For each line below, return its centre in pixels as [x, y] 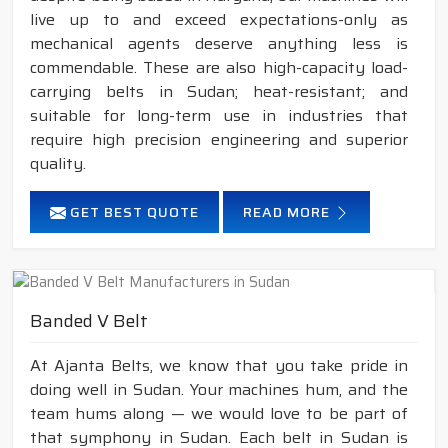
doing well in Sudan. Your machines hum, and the [219, 389]
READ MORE [288, 211]
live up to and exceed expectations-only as [219, 19]
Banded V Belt [89, 320]
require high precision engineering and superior [219, 139]
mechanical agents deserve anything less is [219, 43]
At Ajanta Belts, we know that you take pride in [219, 365]
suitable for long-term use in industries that [219, 115]
